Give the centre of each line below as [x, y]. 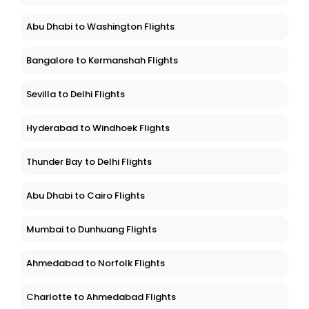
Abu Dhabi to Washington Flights [100, 27]
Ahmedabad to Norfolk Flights [96, 263]
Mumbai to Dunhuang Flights [91, 230]
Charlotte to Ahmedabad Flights [101, 297]
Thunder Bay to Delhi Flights [89, 162]
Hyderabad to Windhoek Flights [98, 128]
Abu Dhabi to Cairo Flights [86, 196]
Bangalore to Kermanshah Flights [102, 61]
